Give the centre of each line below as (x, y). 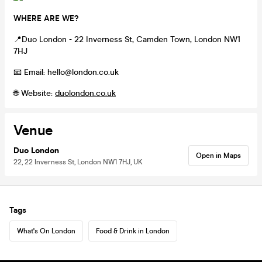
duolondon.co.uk (85, 93)
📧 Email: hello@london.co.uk (66, 72)
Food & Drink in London (133, 231)
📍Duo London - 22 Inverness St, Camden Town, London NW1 (127, 39)
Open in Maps (218, 155)
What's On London (46, 231)
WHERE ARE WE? (46, 18)
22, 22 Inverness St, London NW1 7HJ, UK (78, 162)
